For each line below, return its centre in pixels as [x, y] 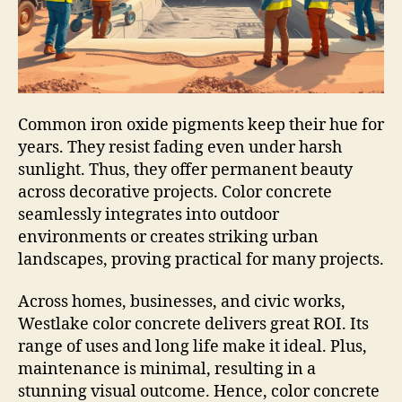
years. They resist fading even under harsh [180, 147]
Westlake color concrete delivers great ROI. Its [193, 325]
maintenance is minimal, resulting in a [167, 370]
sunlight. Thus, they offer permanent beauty [185, 170]
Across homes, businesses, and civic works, [182, 302]
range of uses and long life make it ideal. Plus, [192, 347]
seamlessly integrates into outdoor [149, 214]
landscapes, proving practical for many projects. [201, 259]
